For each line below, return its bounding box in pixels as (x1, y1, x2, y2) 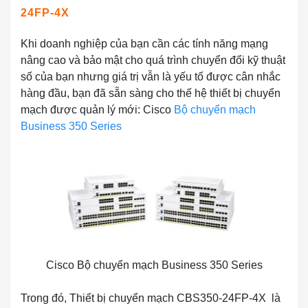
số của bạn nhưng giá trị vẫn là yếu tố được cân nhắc (21, 71, 280, 82)
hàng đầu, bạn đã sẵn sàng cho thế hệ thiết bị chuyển (21, 87, 280, 99)
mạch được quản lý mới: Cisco (21, 104, 171, 115)
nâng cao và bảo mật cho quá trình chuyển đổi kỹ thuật (21, 54, 285, 66)
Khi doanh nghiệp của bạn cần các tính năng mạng (21, 38, 268, 49)
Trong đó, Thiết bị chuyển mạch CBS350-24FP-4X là (21, 292, 280, 305)
